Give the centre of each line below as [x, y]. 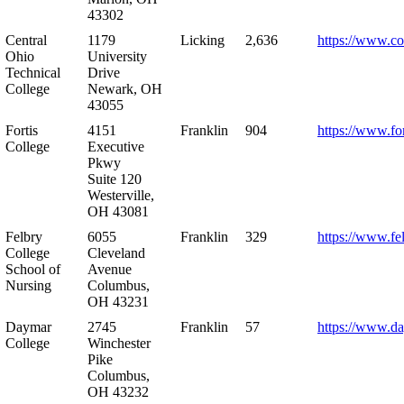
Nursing [28, 285]
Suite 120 [115, 179]
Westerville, [121, 195]
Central [26, 40]
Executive [116, 146]
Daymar [28, 326]
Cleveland [116, 252]
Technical [33, 72]
